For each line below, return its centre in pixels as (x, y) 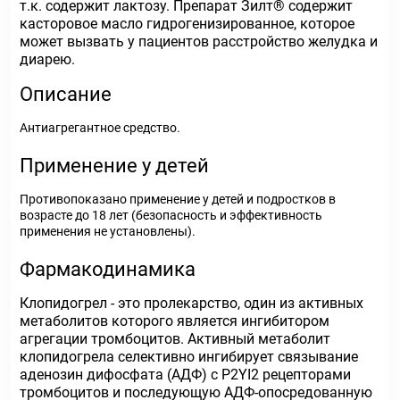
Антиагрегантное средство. (100, 128)
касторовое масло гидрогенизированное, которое (187, 24)
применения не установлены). (108, 231)
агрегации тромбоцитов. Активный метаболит (175, 339)
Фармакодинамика (108, 269)
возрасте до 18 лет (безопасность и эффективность (171, 215)
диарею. (47, 59)
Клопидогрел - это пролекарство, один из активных (192, 303)
